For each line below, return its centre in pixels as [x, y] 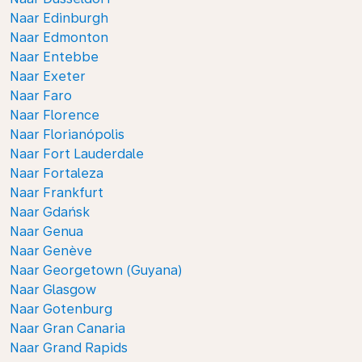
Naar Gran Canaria [67, 328]
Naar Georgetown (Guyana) [96, 270]
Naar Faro [41, 96]
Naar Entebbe [54, 57]
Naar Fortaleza [57, 173]
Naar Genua [46, 232]
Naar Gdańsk [50, 212]
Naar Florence [55, 115]
